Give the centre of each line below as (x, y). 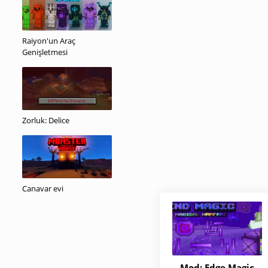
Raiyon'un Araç (49, 41)
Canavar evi (43, 188)
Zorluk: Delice (46, 120)
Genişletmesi (45, 52)
